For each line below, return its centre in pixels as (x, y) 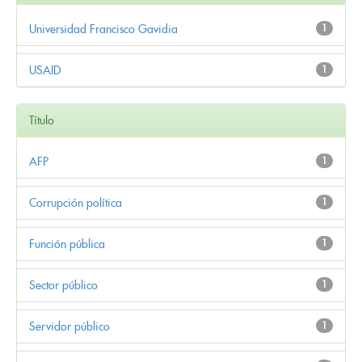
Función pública (67, 244)
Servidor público (69, 326)
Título (42, 120)
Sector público (63, 285)
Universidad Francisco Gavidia (103, 29)
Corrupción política (76, 202)
